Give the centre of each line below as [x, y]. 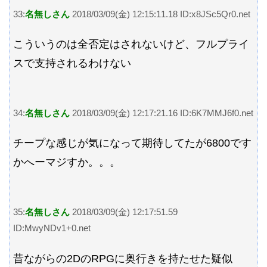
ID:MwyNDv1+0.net [52, 228]
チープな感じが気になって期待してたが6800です [132, 143]
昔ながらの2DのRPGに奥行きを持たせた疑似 [123, 258]
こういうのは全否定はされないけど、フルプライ [131, 44]
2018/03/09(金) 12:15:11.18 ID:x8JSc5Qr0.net [160, 14]
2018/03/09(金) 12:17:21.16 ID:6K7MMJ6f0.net [162, 113]
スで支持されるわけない [72, 63]
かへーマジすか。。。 [67, 162]
